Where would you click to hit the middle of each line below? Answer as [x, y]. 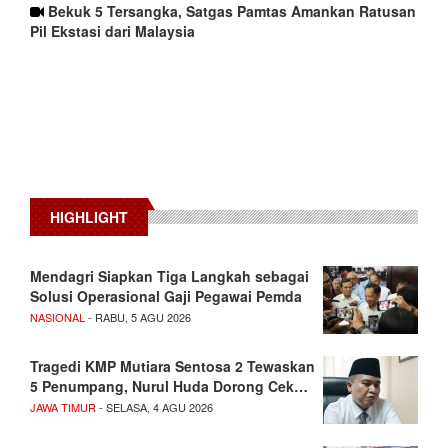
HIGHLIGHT [89, 217]
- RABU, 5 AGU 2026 [138, 317]
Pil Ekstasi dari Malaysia [112, 31]
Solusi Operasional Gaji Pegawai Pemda [166, 296]
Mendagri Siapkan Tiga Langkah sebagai [169, 276]
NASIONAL [57, 317]
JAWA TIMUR [63, 407]
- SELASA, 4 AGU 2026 [154, 407]
